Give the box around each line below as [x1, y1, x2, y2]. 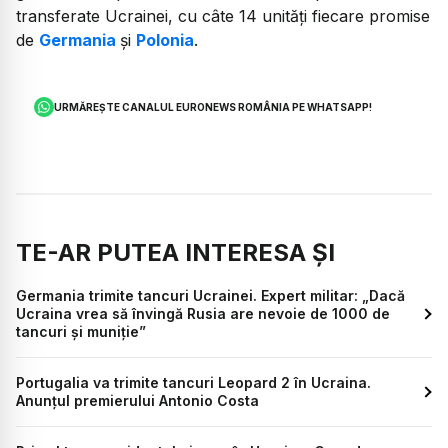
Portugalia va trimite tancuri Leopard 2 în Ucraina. [16, 373, 371, 391]
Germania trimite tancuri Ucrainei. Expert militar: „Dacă [16, 286, 405, 304]
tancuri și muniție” [16, 322, 146, 340]
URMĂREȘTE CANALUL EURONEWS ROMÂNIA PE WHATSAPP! [54, 100, 373, 113]
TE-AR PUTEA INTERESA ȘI [16, 237, 335, 267]
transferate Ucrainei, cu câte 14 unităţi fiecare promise [16, 6, 430, 27]
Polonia [136, 30, 194, 51]
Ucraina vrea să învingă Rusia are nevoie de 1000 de [16, 304, 390, 322]
